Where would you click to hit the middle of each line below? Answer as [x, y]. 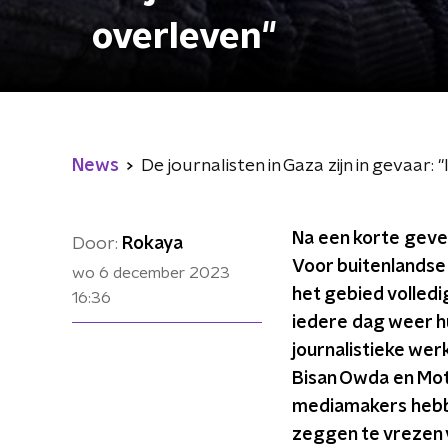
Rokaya [152, 244]
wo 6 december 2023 [151, 273]
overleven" [184, 37]
